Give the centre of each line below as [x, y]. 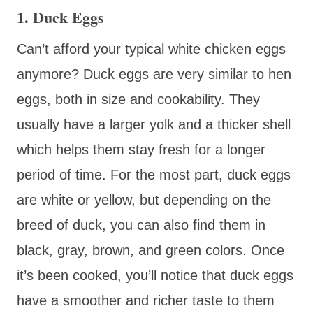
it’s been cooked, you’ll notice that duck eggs [155, 275]
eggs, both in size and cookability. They [138, 99]
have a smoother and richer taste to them [146, 300]
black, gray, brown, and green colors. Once [151, 250]
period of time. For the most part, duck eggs [154, 174]
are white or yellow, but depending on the [144, 199]
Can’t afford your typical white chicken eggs [151, 49]
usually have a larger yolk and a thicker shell [154, 124]
